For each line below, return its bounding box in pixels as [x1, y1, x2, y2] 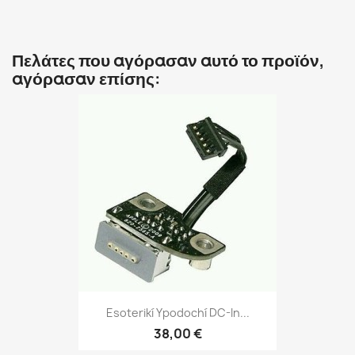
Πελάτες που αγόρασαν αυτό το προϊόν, [12, 49, 325, 72]
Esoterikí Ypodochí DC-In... [105, 305, 250, 321]
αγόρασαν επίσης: [12, 67, 161, 90]
